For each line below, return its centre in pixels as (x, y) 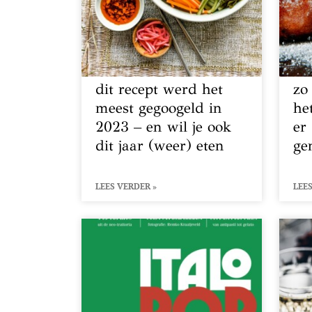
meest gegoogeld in (159, 108)
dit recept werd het (159, 89)
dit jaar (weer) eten (160, 146)
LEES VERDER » (126, 187)
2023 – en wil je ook (163, 127)
